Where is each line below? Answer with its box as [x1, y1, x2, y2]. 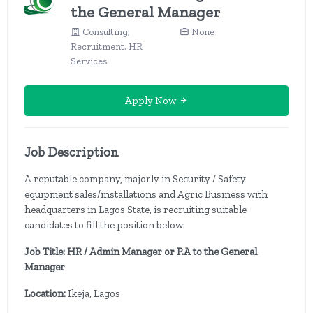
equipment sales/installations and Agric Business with [24, 188, 268, 201]
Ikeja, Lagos [68, 287, 120, 300]
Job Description [24, 144, 119, 160]
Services [71, 55, 108, 67]
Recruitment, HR [71, 41, 143, 52]
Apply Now [124, 94, 178, 107]
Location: [24, 287, 68, 300]
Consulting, [80, 26, 131, 38]
